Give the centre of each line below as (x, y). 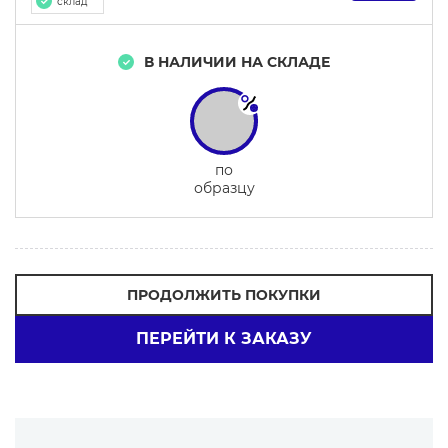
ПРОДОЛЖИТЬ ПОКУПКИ (224, 295)
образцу (224, 188)
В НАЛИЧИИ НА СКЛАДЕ (237, 62)
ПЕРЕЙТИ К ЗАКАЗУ (224, 338)
